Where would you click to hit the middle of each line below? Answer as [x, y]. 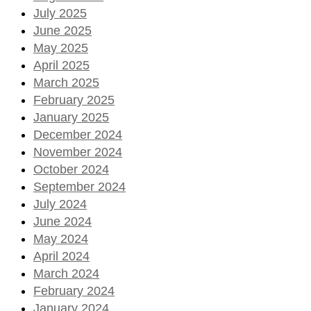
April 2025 [61, 65]
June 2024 [62, 221]
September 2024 [79, 186]
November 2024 [78, 152]
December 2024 [78, 134]
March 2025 [66, 82]
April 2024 [61, 256]
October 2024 [71, 169]
